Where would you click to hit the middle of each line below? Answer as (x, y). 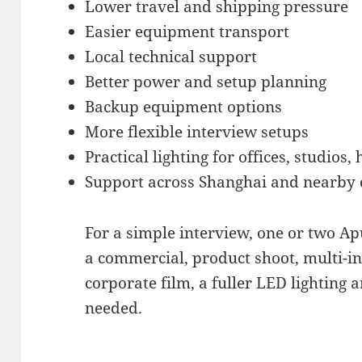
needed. (114, 307)
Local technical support (171, 56)
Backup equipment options (184, 106)
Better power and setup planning (206, 81)
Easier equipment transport (187, 31)
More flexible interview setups (197, 131)
